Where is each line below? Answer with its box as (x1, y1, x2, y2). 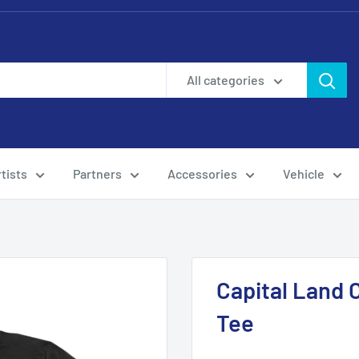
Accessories (167, 166, 237, 181)
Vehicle (283, 166, 325, 181)
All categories (187, 72, 264, 87)
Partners (73, 166, 122, 181)
